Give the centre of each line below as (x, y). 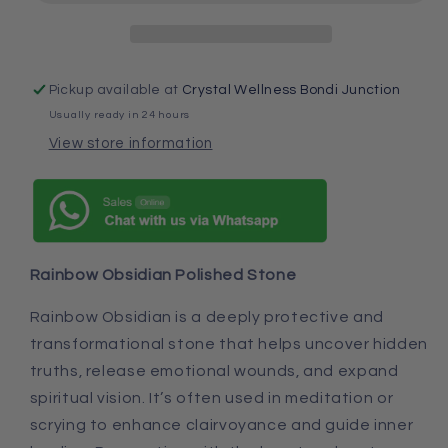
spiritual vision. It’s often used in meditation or (211, 398)
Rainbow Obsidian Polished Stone (163, 274)
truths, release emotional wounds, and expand (214, 371)
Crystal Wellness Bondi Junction (291, 89)
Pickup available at (115, 89)
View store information (130, 143)
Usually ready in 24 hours (119, 115)
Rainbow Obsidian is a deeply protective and (206, 317)
